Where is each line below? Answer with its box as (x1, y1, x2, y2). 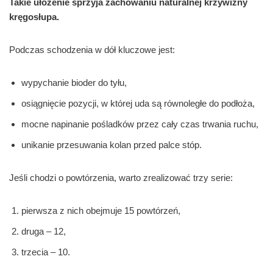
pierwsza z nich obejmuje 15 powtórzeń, (21, 205, 180, 216)
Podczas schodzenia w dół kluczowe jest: (9, 44, 175, 55)
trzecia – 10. (21, 247, 70, 258)
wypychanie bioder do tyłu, (21, 77, 127, 88)
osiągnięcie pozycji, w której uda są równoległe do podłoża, (21, 98, 255, 109)
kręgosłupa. (9, 12, 59, 23)
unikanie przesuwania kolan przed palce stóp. (21, 140, 202, 151)
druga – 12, (21, 226, 66, 237)
